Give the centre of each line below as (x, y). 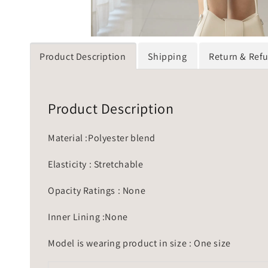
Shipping (167, 57)
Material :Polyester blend (102, 138)
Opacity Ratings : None (97, 190)
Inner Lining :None (88, 217)
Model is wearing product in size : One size (139, 243)
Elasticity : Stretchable (97, 164)
